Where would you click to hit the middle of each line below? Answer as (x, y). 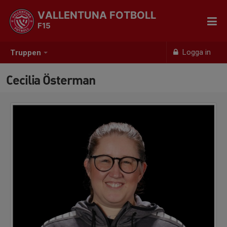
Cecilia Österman (51, 80)
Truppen (26, 53)
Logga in (196, 52)
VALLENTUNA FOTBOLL (97, 15)
